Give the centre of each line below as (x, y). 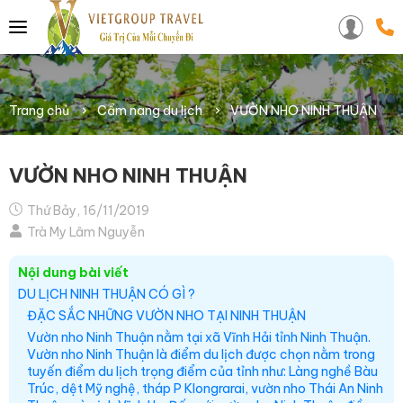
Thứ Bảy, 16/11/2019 (87, 210)
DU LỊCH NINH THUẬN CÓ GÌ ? (107, 294)
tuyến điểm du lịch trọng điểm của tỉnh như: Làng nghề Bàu (202, 371)
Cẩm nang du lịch (150, 110)
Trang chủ (39, 110)
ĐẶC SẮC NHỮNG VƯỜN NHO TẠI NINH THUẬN (166, 315)
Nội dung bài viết (73, 272)
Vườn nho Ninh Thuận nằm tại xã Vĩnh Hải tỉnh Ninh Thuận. (199, 337)
